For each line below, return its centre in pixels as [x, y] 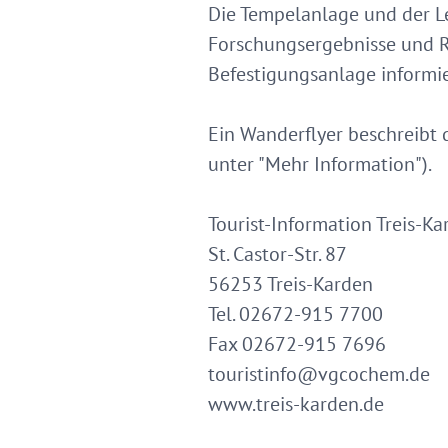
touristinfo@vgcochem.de [319, 374]
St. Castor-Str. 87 [277, 254]
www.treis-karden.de [296, 404]
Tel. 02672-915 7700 [295, 314]
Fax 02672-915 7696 [297, 344]
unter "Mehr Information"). [320, 164]
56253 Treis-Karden [290, 284]
